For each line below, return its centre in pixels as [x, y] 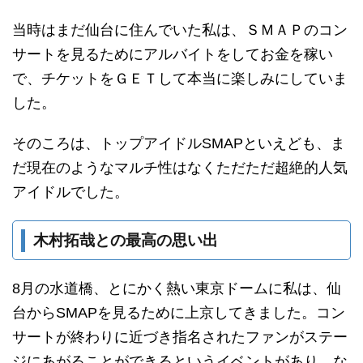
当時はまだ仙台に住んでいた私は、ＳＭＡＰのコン [180, 30]
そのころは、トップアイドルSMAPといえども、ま [179, 143]
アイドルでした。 [70, 192]
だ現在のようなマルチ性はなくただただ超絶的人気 [180, 168]
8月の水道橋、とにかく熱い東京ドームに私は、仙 [177, 288]
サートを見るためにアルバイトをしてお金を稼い [173, 54]
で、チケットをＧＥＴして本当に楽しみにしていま [180, 79]
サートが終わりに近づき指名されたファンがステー [180, 337]
